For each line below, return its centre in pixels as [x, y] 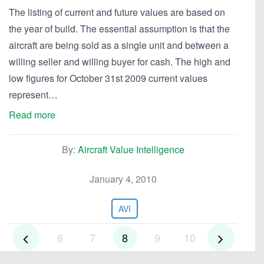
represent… [33, 95]
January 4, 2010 [123, 179]
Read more [32, 115]
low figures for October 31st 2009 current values [108, 78]
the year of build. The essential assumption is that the [119, 29]
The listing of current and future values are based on [117, 12]
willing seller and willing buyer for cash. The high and [120, 62]
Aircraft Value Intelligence [131, 149]
